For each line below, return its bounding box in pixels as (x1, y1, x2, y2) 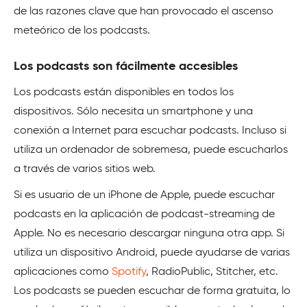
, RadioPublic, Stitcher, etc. (146, 267, 278, 278)
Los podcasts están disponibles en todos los (14, 87, 234, 99)
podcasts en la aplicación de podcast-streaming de (14, 209, 275, 221)
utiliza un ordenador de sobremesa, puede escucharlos (14, 145, 288, 156)
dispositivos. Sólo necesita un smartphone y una (14, 106, 253, 118)
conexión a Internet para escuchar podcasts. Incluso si (14, 125, 286, 137)
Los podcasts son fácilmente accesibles (14, 60, 238, 73)
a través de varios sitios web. (14, 164, 156, 175)
